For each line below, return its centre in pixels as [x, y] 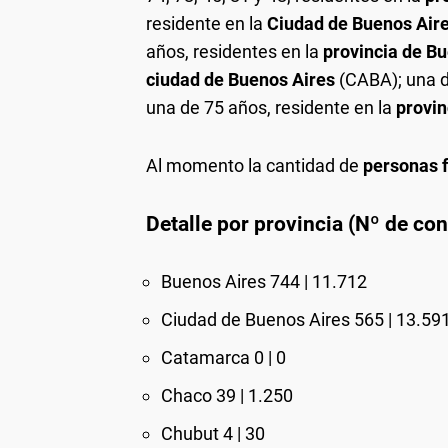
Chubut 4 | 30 [213, 433]
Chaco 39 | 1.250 [227, 395]
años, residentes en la [234, 51]
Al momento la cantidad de [254, 165]
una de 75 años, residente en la [271, 107]
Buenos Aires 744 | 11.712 [264, 281]
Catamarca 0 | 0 [223, 357]
